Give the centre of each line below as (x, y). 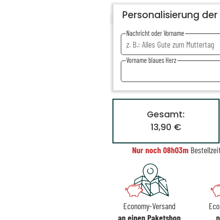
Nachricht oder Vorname (155, 33)
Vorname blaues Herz (151, 60)
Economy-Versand (149, 206)
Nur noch (147, 150)
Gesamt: (166, 115)
